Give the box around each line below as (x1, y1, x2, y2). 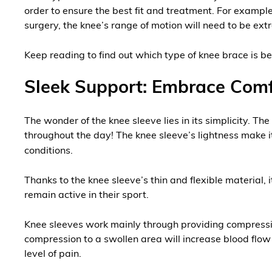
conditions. (24, 146, 75, 157)
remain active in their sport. (24, 191, 151, 201)
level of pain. (24, 250, 84, 260)
